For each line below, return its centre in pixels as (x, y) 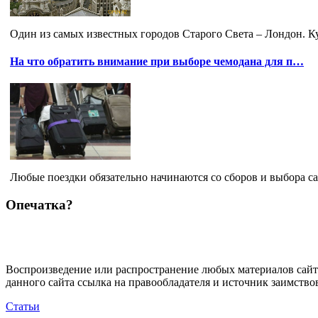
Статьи (23, 306)
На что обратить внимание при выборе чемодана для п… (157, 61)
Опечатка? (39, 204)
